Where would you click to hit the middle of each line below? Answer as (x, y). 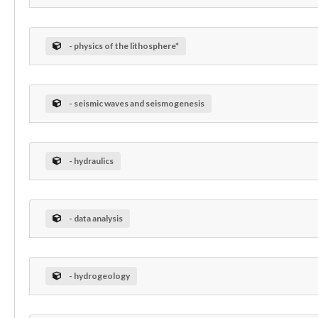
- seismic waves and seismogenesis (136, 104)
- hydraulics (91, 161)
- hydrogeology (99, 276)
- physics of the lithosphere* (124, 46)
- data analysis (95, 219)
